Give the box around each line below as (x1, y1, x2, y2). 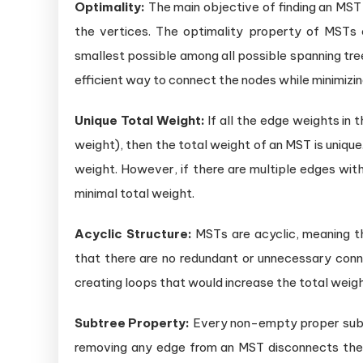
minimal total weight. (75, 186, 194, 202)
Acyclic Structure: (75, 226, 192, 242)
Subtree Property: (75, 315, 193, 331)
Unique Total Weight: (75, 113, 205, 129)
